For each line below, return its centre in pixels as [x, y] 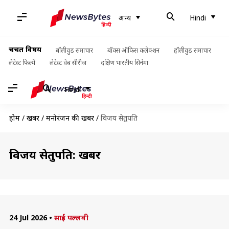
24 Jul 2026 [28, 217]
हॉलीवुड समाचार [192, 50]
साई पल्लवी [71, 217]
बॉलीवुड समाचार [74, 50]
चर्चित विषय [25, 49]
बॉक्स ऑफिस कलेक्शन [133, 50]
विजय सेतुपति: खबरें [55, 154]
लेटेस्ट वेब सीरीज [68, 63]
